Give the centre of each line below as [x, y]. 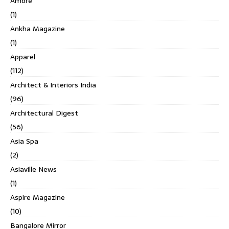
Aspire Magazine [38, 197]
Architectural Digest [44, 113]
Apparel [23, 56]
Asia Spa [24, 141]
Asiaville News [33, 169]
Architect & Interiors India [53, 85]
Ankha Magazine [38, 28]
